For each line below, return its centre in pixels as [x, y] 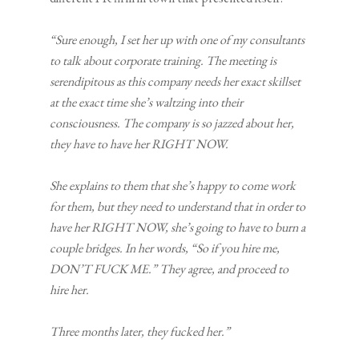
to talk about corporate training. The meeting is [163, 61]
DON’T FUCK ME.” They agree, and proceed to [169, 269]
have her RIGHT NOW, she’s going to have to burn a [178, 228]
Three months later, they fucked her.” [140, 332]
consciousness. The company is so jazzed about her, [172, 123]
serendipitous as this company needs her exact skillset [175, 82]
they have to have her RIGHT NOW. [139, 144]
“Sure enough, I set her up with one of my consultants [177, 40]
